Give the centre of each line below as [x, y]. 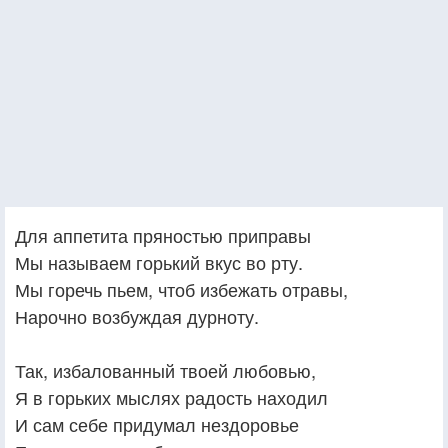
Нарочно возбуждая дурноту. [137, 315]
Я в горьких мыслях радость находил [171, 396]
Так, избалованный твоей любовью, [165, 369]
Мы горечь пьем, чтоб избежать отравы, [181, 288]
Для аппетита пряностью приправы [163, 234]
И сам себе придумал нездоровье [157, 423]
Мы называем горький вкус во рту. [159, 261]
